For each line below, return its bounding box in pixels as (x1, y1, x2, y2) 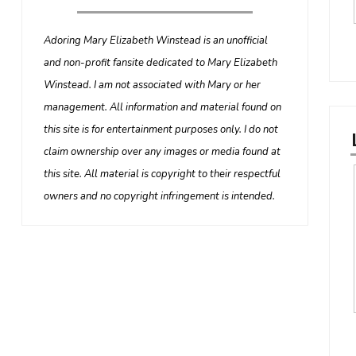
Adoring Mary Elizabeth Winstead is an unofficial (43, 33, 268, 48)
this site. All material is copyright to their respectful (43, 167, 281, 182)
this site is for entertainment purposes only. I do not (43, 122, 278, 137)
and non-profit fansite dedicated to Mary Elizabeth (43, 56, 277, 71)
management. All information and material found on (43, 100, 281, 115)
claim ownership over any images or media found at (43, 145, 281, 160)
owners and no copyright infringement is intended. (43, 189, 275, 204)
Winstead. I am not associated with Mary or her (43, 78, 261, 93)
